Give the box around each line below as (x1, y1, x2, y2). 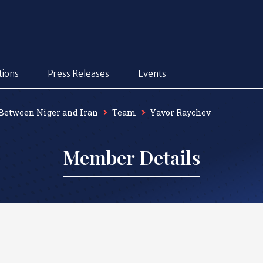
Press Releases (48, 68, 109, 80)
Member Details (63, 144, 200, 170)
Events (138, 68, 166, 80)
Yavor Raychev (150, 107, 211, 118)
